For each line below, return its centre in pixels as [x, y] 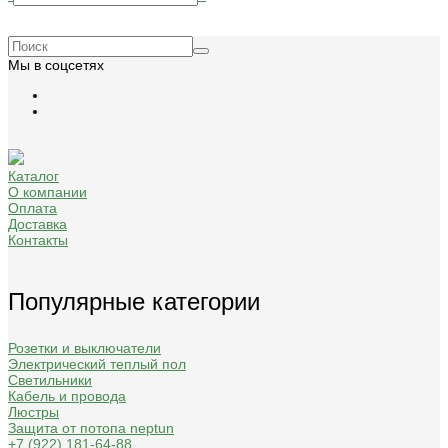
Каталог [33, 176]
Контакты [38, 240]
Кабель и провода [67, 396]
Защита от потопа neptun [91, 428]
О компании [47, 192]
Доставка [37, 224]
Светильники [50, 380]
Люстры [33, 412]
